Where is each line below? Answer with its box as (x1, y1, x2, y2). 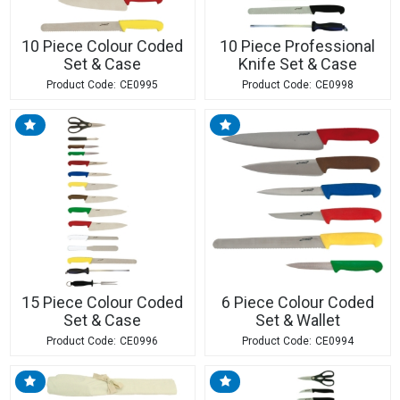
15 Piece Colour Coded (21, 293, 183, 312)
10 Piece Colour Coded (21, 36, 183, 55)
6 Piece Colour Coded (221, 293, 374, 312)
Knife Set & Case (237, 54, 357, 73)
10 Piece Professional (220, 36, 375, 55)
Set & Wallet (254, 311, 340, 329)
